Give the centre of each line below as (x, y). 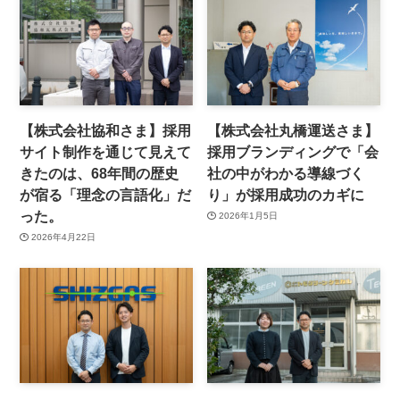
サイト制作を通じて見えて (106, 151)
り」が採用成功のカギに (286, 194)
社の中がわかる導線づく (286, 173)
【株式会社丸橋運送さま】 (293, 130)
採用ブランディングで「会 (293, 151)
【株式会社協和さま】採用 (106, 130)
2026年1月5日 (248, 216)
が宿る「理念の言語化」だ (106, 194)
